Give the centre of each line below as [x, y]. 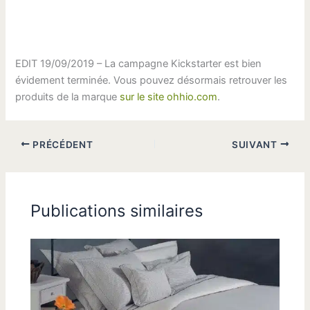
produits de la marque [68, 97]
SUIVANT [256, 144]
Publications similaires [117, 210]
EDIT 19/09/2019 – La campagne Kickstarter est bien [139, 64]
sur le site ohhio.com [169, 97]
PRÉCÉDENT [62, 144]
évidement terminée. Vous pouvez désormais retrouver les [152, 81]
